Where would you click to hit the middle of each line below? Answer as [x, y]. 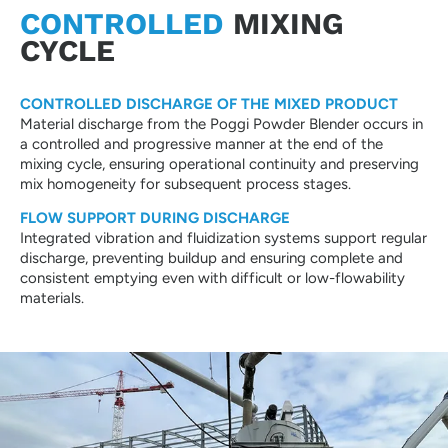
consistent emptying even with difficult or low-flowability [212, 278]
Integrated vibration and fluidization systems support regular [223, 238]
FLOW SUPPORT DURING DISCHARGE [155, 218]
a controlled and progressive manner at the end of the [201, 143]
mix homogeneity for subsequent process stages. [185, 183]
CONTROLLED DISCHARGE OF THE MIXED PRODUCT [209, 103]
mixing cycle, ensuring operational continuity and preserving [219, 163]
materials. [52, 298]
